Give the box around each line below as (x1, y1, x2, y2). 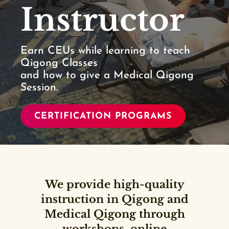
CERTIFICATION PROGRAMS (34, 111, 172, 121)
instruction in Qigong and (40, 193, 189, 206)
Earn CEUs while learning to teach (20, 45, 190, 57)
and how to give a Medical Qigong (20, 70, 194, 81)
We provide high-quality (44, 178, 185, 191)
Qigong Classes (20, 58, 98, 69)
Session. (20, 82, 58, 94)
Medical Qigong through (44, 208, 185, 221)
